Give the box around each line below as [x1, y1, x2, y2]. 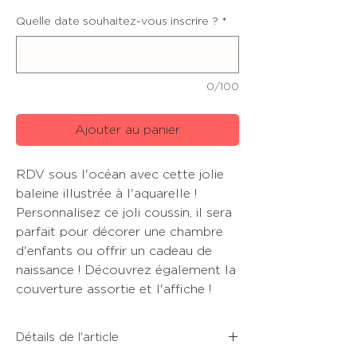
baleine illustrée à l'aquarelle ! [16, 187, 197, 201]
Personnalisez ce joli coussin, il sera [16, 206, 232, 220]
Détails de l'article [16, 331, 119, 344]
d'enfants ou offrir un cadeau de [16, 245, 212, 258]
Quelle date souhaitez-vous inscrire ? [16, 16, 218, 28]
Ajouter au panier [75, 124, 180, 137]
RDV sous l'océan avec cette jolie [16, 168, 224, 182]
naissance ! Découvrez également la [16, 264, 236, 277]
